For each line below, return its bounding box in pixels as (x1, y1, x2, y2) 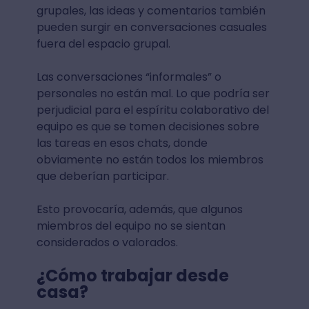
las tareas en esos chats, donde (36, 134, 208, 151)
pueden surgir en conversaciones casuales (36, 19, 267, 35)
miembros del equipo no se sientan (36, 217, 226, 234)
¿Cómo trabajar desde (36, 263, 229, 287)
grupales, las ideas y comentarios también (36, 2, 266, 19)
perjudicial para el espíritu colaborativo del (36, 101, 269, 118)
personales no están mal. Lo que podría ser (36, 85, 270, 101)
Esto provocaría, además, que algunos (36, 201, 243, 217)
